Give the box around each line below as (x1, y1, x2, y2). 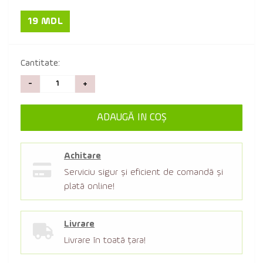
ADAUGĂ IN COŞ (96, 112, 167, 123)
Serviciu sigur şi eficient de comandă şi (64, 168, 223, 177)
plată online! (64, 182, 114, 191)
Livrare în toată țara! (64, 236, 146, 245)
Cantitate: (21, 59, 60, 68)
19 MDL (28, 16, 63, 26)
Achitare (64, 151, 101, 161)
